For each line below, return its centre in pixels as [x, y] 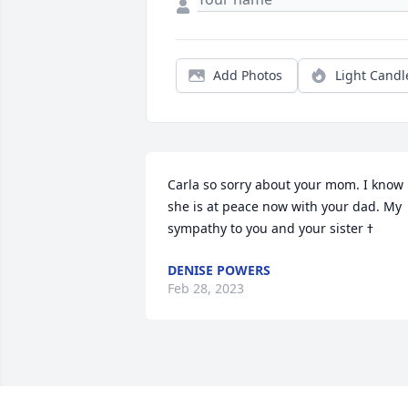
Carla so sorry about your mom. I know [286, 185]
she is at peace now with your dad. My [285, 207]
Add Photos [248, 76]
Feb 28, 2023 [206, 289]
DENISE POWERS [219, 270]
